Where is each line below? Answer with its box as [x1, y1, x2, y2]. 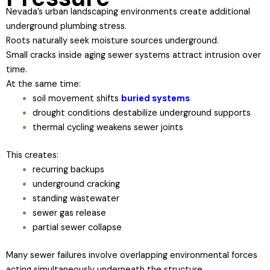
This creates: [6, 149, 58, 161]
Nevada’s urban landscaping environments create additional [6, 5, 250, 17]
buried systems [121, 92, 190, 104]
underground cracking [32, 178, 120, 190]
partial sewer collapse [32, 221, 122, 233]
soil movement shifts [32, 92, 121, 104]
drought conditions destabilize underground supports [32, 107, 251, 119]
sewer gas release [32, 207, 106, 219]
